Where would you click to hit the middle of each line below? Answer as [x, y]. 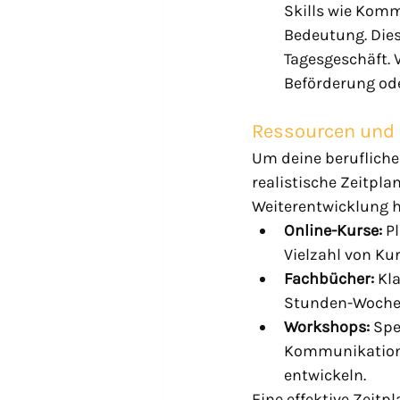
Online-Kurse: [333, 230]
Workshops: [327, 326]
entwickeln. [325, 375]
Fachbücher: [329, 278]
